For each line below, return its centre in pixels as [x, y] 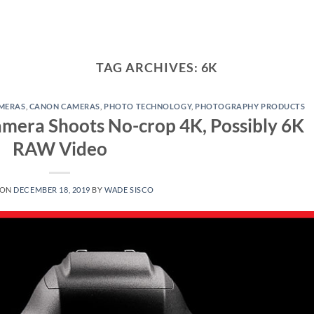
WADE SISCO [129, 189]
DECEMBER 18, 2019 [52, 189]
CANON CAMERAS [65, 107]
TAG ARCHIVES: [148, 67]
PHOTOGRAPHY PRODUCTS [250, 107]
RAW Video [60, 148]
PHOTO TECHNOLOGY [148, 107]
